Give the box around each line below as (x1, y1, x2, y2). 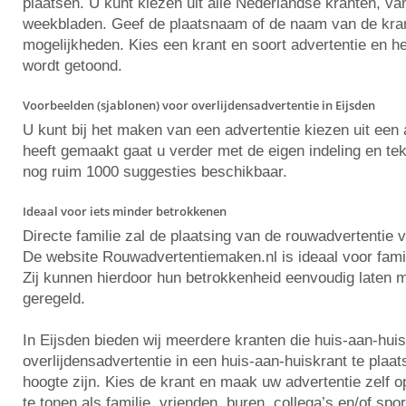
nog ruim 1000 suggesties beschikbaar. (23, 163, 287, 180)
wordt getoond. (23, 57, 122, 74)
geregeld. (23, 290, 85, 307)
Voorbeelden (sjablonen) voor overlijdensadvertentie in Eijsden (23, 97, 375, 113)
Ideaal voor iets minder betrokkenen (23, 203, 227, 219)
